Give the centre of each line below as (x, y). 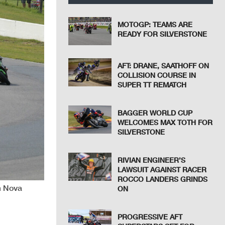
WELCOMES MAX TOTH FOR (165, 123)
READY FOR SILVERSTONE (162, 34)
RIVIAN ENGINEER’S (152, 160)
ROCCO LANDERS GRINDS (163, 179)
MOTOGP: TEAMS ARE (155, 24)
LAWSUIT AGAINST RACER (162, 170)
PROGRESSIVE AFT (150, 217)
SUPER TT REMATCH (152, 85)
